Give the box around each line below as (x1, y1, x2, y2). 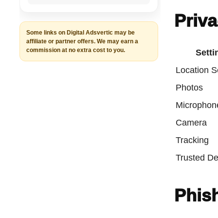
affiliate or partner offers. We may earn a (26, 37, 139, 45)
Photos (176, 83, 203, 93)
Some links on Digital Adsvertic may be (26, 29, 135, 36)
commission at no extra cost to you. (26, 46, 126, 54)
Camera (176, 118, 207, 128)
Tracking (176, 135, 209, 145)
